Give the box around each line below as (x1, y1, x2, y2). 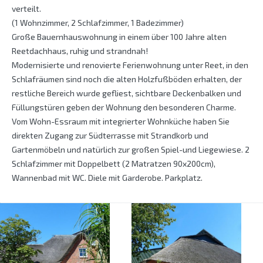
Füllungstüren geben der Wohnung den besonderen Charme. (12, 102, 236, 113)
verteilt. (12, 4, 41, 14)
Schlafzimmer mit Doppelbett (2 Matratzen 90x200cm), (12, 159, 215, 169)
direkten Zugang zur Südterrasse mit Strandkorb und (12, 130, 208, 141)
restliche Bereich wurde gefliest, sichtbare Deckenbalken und (12, 88, 241, 99)
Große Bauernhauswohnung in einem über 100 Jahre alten (12, 32, 227, 42)
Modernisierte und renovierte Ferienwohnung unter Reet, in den (12, 60, 248, 70)
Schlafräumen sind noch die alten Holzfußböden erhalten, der (12, 74, 242, 85)
